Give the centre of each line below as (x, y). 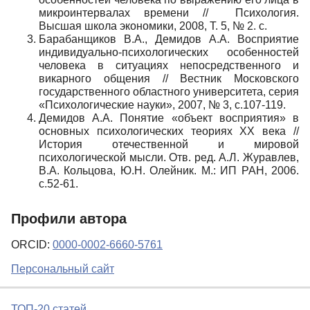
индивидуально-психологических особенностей (169, 52)
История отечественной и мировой (169, 144)
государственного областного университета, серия (169, 91)
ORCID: (32, 245)
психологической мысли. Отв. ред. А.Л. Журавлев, (169, 157)
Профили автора (69, 219)
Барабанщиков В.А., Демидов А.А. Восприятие (169, 39)
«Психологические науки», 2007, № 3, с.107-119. (162, 104)
